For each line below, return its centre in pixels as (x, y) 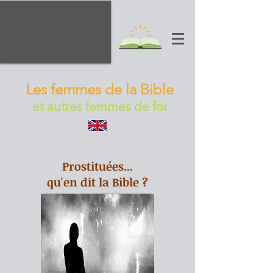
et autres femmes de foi (99, 106)
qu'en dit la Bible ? (97, 182)
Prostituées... (97, 166)
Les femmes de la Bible (99, 89)
